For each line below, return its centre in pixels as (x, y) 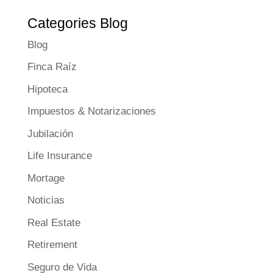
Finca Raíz (52, 67)
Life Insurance (59, 156)
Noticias (46, 200)
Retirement (52, 245)
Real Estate (54, 222)
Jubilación (50, 133)
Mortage (46, 178)
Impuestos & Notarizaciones (91, 111)
